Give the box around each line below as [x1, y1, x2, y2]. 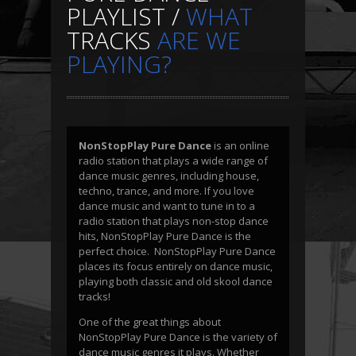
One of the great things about [79, 315, 221, 329]
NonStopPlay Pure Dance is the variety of [79, 330, 277, 344]
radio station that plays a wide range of [79, 153, 268, 168]
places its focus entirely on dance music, [79, 259, 273, 273]
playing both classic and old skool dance [79, 274, 273, 288]
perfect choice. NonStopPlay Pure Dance [79, 244, 276, 258]
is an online [211, 138, 269, 153]
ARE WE [157, 24, 241, 56]
